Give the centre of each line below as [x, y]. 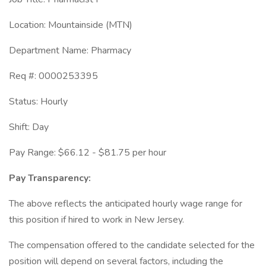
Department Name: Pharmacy [70, 50]
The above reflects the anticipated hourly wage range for [126, 204]
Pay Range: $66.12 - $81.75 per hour [88, 153]
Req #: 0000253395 [53, 76]
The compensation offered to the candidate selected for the [132, 245]
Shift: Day [29, 127]
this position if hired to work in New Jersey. [96, 220]
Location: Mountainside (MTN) [71, 25]
